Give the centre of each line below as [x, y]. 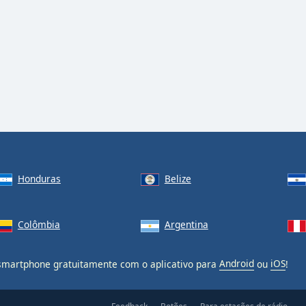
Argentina [186, 225]
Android [237, 264]
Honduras [39, 179]
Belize [178, 179]
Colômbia [39, 225]
